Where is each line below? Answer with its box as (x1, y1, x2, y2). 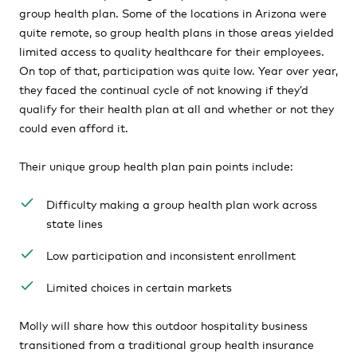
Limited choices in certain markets (45, 279, 232, 294)
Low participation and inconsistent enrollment (45, 247, 296, 262)
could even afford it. (19, 120, 128, 135)
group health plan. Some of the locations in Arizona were (19, 5, 327, 20)
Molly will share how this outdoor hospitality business (19, 317, 308, 332)
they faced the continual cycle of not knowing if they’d (19, 81, 308, 96)
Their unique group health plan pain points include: (19, 158, 293, 173)
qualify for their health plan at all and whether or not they (19, 100, 334, 116)
